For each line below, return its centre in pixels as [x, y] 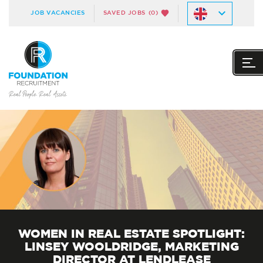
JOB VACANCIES [58, 13]
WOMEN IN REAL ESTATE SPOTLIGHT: [131, 234]
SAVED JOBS [124, 13]
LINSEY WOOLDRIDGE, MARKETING [131, 247]
